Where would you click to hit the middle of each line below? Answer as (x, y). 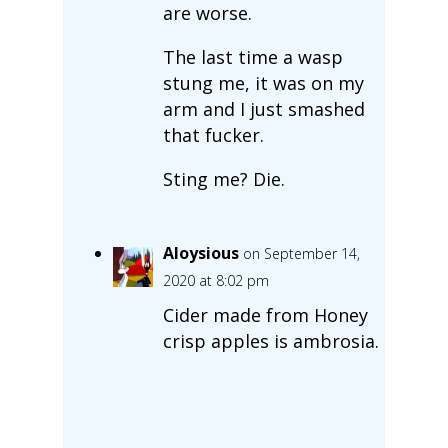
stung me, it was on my (263, 82)
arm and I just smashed (263, 108)
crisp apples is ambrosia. (270, 340)
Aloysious (200, 252)
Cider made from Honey (265, 314)
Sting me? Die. (223, 178)
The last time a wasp (252, 56)
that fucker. (213, 134)
